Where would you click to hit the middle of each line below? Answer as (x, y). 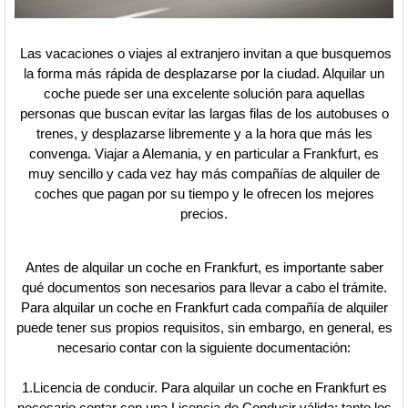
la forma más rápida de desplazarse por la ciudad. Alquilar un (204, 74)
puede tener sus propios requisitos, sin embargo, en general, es (204, 328)
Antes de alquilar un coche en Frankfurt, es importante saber (204, 268)
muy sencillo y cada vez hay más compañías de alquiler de (204, 174)
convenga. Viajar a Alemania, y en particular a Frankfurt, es (204, 154)
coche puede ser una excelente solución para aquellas (204, 94)
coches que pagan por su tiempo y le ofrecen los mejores (204, 194)
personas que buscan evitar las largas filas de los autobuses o (204, 114)
